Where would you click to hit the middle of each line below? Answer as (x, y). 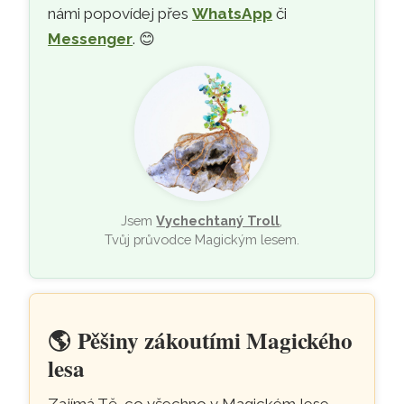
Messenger (91, 38)
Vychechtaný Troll (218, 220)
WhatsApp (233, 13)
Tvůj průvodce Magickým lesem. (202, 239)
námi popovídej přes (120, 13)
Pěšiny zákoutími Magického (216, 340)
